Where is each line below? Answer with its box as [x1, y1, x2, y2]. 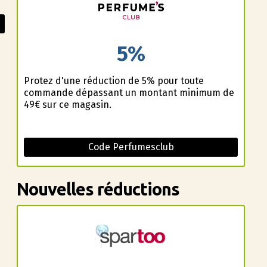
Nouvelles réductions [16, 179, 179, 198]
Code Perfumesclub [88, 141, 174, 153]
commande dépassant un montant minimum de [23, 86, 234, 98]
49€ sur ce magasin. [23, 98, 111, 110]
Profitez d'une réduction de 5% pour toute [23, 74, 204, 86]
